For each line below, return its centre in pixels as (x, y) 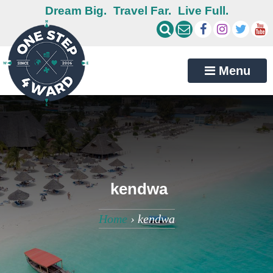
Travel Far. (142, 11)
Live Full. (203, 11)
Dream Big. (76, 11)
